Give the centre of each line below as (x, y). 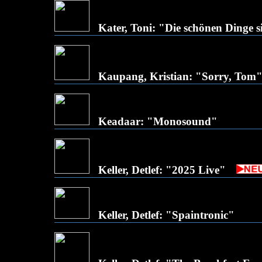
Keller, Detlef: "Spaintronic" (166, 215)
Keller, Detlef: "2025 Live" (162, 170)
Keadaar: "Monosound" (158, 121)
